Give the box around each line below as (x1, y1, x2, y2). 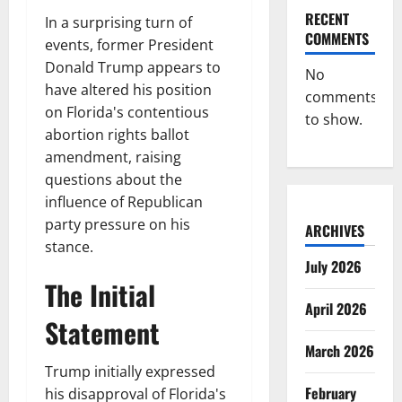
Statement (45, 312, 160, 354)
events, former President (45, 35, 214, 56)
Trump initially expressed (45, 362, 215, 382)
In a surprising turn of (45, 13, 192, 33)
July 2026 (304, 256, 362, 277)
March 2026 (304, 340, 374, 362)
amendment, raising (45, 147, 181, 168)
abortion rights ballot (45, 125, 189, 145)
